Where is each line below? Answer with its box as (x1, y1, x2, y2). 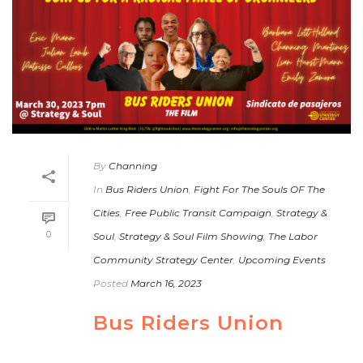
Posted (93, 276, 128, 289)
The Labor (268, 229, 318, 242)
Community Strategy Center (93, 253, 233, 266)
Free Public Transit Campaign (125, 206, 271, 219)
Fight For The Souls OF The (194, 182, 325, 195)
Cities (93, 206, 120, 219)
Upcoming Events (238, 253, 326, 266)
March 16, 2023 (130, 276, 202, 289)
